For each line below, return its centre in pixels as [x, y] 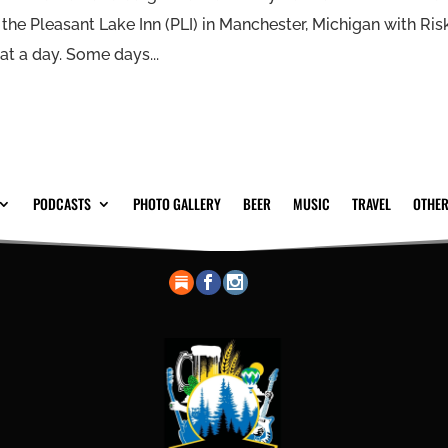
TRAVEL [371, 203]
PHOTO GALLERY [177, 203]
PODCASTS [62, 203]
